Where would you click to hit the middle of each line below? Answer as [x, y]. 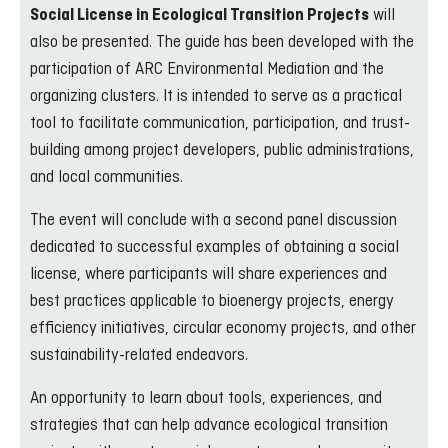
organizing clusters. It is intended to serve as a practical [216, 96]
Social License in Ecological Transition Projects [199, 15]
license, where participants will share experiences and [208, 274]
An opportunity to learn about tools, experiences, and [206, 398]
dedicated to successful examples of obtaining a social [214, 247]
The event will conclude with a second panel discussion [213, 220]
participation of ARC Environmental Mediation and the [207, 69]
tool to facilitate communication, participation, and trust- [220, 123]
